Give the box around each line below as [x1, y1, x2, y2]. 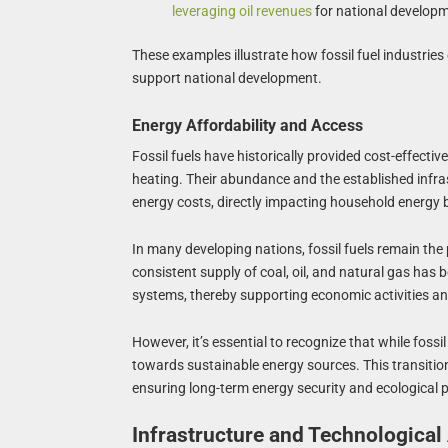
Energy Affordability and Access [131, 116, 363, 136]
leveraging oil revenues [171, 3, 312, 20]
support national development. [131, 70, 322, 87]
